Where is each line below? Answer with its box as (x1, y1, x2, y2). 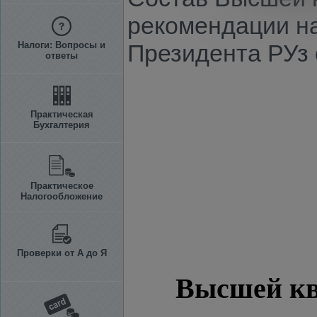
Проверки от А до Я (16, 248, 107, 258)
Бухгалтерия (33, 120, 90, 130)
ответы (45, 50, 78, 61)
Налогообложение (21, 191, 103, 202)
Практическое (30, 180, 93, 191)
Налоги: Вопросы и (18, 40, 105, 50)
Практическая (30, 109, 93, 120)
